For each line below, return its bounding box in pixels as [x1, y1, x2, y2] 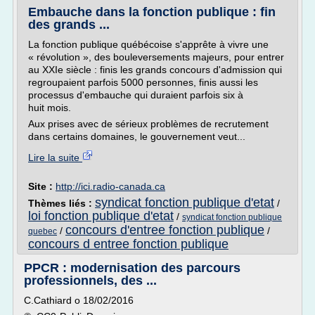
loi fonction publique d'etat [28, 209, 174, 223]
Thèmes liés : [28, 198, 95, 209]
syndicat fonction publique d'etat [95, 195, 274, 210]
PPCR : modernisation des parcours [24, 261, 240, 275]
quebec [28, 226, 57, 236]
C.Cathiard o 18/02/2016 [24, 295, 134, 306]
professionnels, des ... [24, 274, 157, 288]
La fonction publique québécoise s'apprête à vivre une [28, 39, 269, 50]
